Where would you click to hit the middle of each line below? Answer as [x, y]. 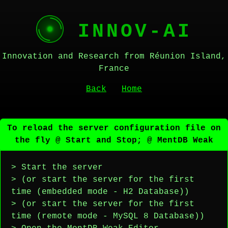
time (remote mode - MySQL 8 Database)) [108, 216]
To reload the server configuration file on [114, 128]
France [114, 69]
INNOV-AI [128, 31]
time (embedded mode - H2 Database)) [100, 192]
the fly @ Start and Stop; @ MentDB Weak [114, 140]
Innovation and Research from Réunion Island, [114, 56]
